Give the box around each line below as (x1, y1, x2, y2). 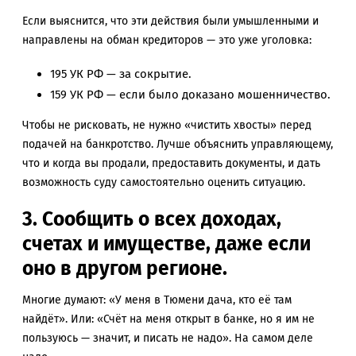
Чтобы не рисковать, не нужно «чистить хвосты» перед (22, 118, 311, 132)
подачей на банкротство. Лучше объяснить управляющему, (22, 137, 333, 151)
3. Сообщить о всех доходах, (22, 207, 281, 231)
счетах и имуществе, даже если (22, 232, 311, 256)
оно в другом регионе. (22, 257, 227, 281)
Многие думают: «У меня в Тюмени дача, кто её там (22, 292, 292, 307)
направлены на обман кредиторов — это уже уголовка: (22, 33, 311, 48)
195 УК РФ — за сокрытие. (50, 66, 192, 81)
